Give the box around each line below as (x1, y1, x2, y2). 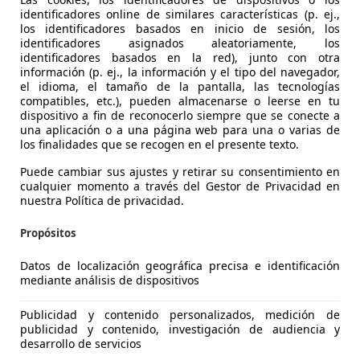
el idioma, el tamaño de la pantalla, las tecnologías (20, 78, 340, 94)
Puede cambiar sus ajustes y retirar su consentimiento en (20, 163, 340, 179)
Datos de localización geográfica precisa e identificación (20, 258, 340, 274)
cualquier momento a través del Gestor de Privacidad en (20, 178, 340, 194)
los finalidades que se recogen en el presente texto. (20, 136, 299, 152)
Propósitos (20, 226, 76, 241)
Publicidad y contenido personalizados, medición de (20, 307, 340, 323)
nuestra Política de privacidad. (20, 192, 184, 208)
